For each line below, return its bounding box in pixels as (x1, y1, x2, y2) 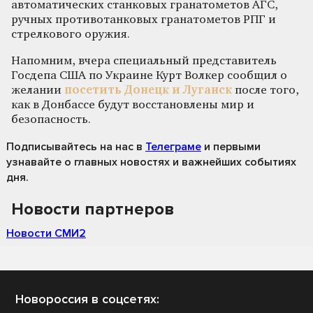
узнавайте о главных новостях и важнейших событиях (6, 154, 296, 169)
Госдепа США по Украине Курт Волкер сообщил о (11, 69, 287, 82)
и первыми (201, 139, 261, 154)
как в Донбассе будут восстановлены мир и (11, 99, 254, 111)
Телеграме (145, 139, 201, 154)
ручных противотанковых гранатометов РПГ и (11, 13, 276, 26)
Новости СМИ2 (6, 226, 86, 240)
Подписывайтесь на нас (6, 139, 133, 154)
